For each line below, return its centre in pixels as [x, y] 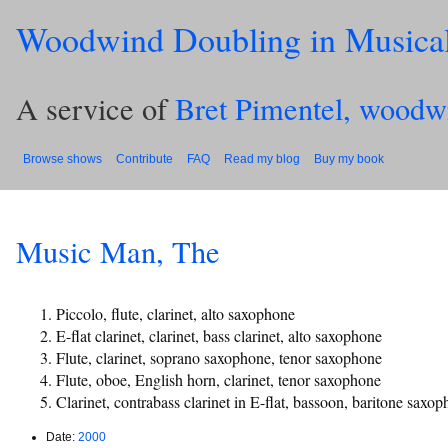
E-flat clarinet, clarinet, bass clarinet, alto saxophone [219, 335]
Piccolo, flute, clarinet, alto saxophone [175, 313]
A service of [95, 109]
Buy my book [349, 158]
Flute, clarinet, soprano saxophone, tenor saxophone [219, 357]
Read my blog [262, 158]
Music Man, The [118, 252]
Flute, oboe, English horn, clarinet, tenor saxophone [218, 379]
